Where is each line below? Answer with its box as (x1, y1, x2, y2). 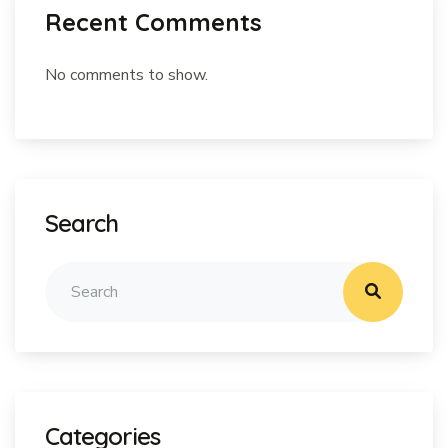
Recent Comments (45, 6, 262, 37)
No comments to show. (45, 63, 208, 86)
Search (45, 207, 119, 238)
